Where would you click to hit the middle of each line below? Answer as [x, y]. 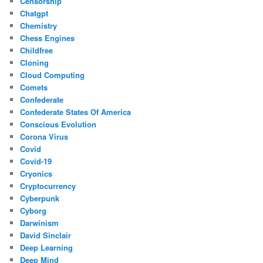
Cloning [35, 63]
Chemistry [39, 26]
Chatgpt [34, 14]
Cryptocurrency [48, 186]
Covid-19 [36, 161]
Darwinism [40, 223]
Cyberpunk [40, 198]
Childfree [37, 50]
